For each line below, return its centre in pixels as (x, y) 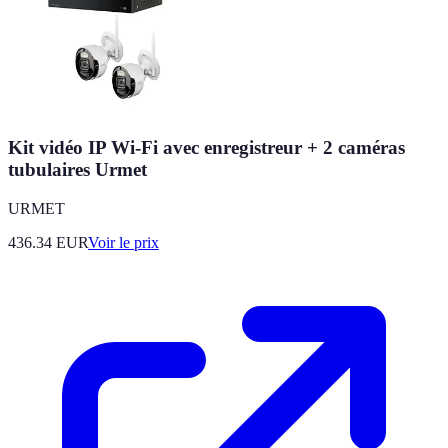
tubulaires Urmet (77, 170)
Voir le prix (123, 242)
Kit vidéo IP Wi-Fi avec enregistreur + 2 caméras (206, 148)
